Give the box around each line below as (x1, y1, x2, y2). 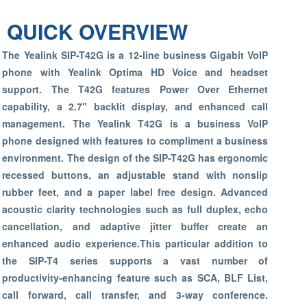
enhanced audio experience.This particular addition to (2, 236, 269, 250)
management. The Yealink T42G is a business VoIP (2, 116, 269, 130)
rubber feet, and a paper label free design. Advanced (2, 185, 269, 199)
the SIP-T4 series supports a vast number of (2, 254, 269, 267)
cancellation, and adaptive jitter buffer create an (2, 219, 269, 233)
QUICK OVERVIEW (7, 16, 188, 46)
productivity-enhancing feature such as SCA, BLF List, (2, 271, 269, 284)
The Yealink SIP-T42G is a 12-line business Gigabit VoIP (2, 48, 269, 62)
